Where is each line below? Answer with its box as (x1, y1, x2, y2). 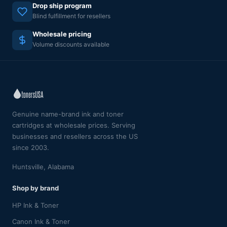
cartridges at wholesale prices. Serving (12, 121, 135, 129)
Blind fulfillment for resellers (32, 12, 110, 20)
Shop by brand (12, 184, 59, 192)
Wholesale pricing (32, 29, 91, 38)
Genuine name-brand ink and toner (12, 110, 124, 118)
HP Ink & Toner (12, 201, 59, 209)
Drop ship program (32, 1, 92, 10)
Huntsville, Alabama (12, 163, 74, 171)
